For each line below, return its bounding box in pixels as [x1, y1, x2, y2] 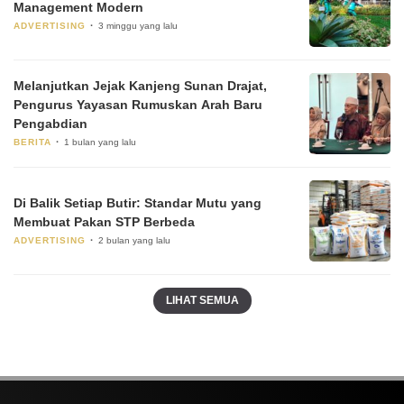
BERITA [14, 137, 51, 148]
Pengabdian [14, 116, 87, 132]
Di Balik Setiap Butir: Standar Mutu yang [14, 195, 262, 210]
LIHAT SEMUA [165, 294, 239, 308]
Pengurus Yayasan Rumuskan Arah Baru [14, 97, 262, 113]
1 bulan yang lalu [64, 137, 136, 148]
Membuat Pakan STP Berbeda [14, 214, 195, 229]
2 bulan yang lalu [98, 234, 170, 245]
